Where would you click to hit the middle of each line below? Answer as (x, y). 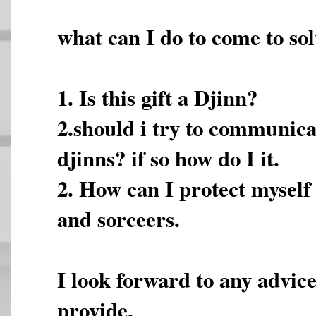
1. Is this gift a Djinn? (157, 97)
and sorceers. (119, 218)
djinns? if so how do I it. (168, 158)
